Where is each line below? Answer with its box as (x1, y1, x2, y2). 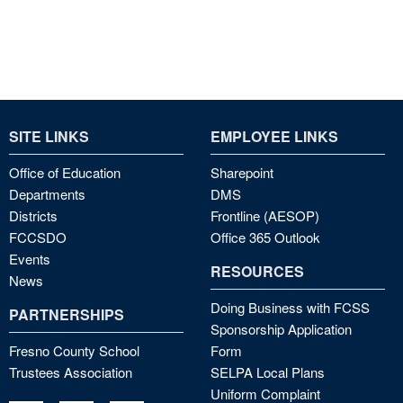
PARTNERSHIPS (9, 304, 124, 326)
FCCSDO (9, 228, 67, 247)
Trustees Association (9, 363, 132, 382)
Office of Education (9, 163, 121, 183)
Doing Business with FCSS (210, 298, 370, 318)
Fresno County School (9, 341, 139, 361)
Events (9, 249, 50, 269)
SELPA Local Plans (210, 363, 325, 382)
